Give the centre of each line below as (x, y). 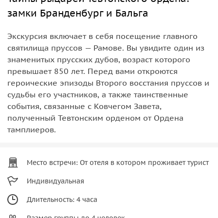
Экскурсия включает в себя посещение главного (102, 36)
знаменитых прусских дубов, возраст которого (99, 59)
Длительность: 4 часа (62, 199)
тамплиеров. (32, 129)
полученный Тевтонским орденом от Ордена (95, 118)
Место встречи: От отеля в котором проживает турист (118, 162)
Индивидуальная (55, 181)
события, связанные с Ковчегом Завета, (84, 106)
